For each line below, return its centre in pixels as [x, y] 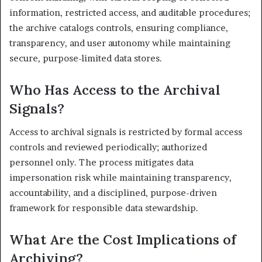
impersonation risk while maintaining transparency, [120, 177]
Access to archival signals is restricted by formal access [126, 132]
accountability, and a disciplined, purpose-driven [113, 193]
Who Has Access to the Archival [115, 89]
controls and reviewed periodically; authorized [108, 147]
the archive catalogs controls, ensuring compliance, [119, 27]
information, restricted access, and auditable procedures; [130, 12]
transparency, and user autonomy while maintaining [120, 43]
